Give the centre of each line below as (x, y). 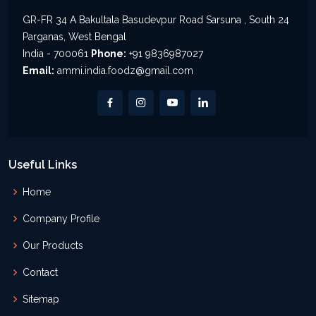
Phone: (109, 54)
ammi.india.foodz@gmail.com (124, 71)
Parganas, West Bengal (74, 37)
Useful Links (43, 165)
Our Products (53, 246)
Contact (40, 273)
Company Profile (61, 219)
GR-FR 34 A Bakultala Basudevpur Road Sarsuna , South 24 (156, 20)
